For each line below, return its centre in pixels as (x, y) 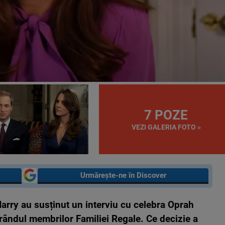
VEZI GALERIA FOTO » (166, 127)
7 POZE (166, 115)
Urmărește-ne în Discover (123, 175)
